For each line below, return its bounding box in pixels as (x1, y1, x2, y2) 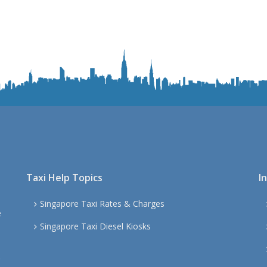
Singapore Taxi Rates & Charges (40, 198, 164, 210)
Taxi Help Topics (26, 171, 103, 185)
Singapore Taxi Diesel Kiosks (40, 221, 151, 232)
